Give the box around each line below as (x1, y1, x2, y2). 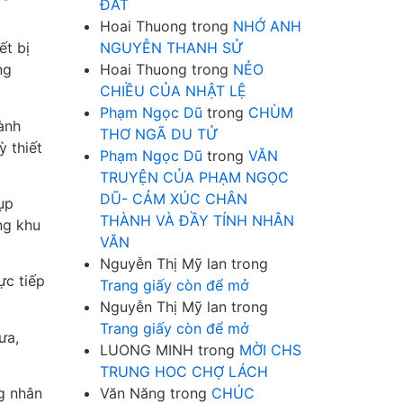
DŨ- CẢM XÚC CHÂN (100, 190, 247, 209)
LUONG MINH (100, 341, 193, 360)
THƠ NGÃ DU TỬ (100, 125, 219, 144)
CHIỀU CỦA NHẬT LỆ (100, 82, 246, 101)
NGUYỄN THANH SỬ (100, 39, 244, 58)
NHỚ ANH (233, 17, 301, 36)
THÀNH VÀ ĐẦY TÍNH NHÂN (100, 211, 294, 230)
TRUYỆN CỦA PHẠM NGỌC (100, 168, 289, 187)
